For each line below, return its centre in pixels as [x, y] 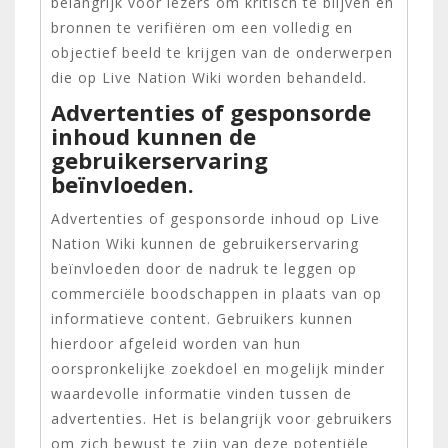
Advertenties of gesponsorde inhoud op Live [215, 218]
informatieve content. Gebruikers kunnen [202, 318]
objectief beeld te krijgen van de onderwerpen [222, 52]
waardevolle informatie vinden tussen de [201, 393]
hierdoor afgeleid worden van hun [176, 343]
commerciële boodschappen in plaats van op [216, 293]
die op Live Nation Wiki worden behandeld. [209, 77]
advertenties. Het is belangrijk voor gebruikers [222, 418]
